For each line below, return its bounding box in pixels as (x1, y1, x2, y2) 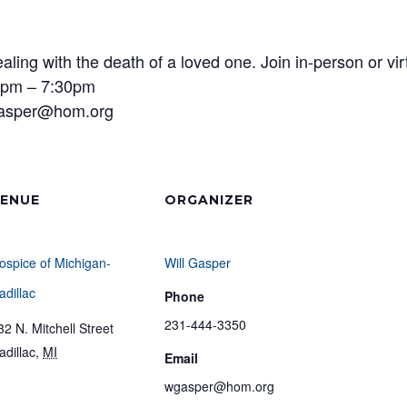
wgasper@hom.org (164, 377, 274, 395)
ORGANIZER (164, 192, 253, 208)
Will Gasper (164, 253, 231, 272)
